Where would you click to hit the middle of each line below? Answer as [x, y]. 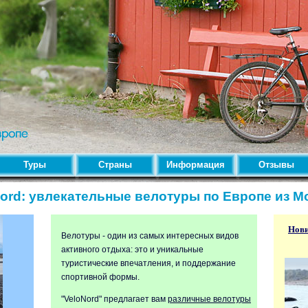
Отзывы [276, 165]
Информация [196, 165]
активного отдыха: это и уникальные [132, 250]
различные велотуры [209, 299]
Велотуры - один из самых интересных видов [150, 236]
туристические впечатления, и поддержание [148, 263]
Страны [115, 165]
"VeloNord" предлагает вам [114, 299]
